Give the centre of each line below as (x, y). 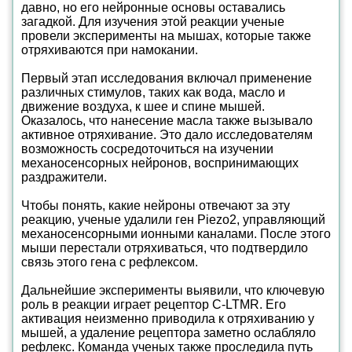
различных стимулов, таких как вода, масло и (153, 92)
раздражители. (64, 177)
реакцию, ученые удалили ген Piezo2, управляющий (173, 220)
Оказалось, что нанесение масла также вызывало (167, 121)
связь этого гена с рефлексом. (110, 262)
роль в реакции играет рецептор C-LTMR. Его (154, 304)
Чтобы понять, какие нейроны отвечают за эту (156, 205)
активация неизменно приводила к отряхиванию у (168, 319)
